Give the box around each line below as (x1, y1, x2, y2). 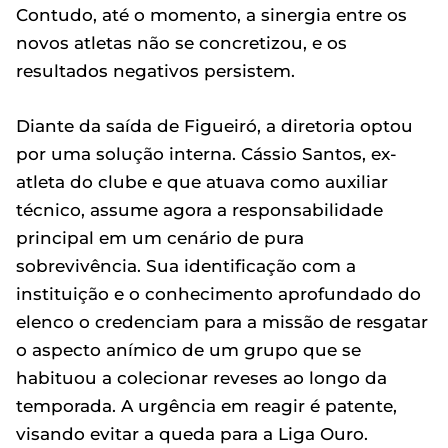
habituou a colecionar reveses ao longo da (16, 368, 387, 388)
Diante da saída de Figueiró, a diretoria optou (16, 116, 413, 136)
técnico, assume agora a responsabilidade (16, 200, 383, 220)
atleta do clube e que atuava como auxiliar (16, 172, 388, 192)
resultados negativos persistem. (16, 61, 295, 81)
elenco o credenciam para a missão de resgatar (16, 312, 428, 332)
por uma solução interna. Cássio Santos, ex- (16, 144, 397, 164)
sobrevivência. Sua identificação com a (16, 256, 356, 276)
